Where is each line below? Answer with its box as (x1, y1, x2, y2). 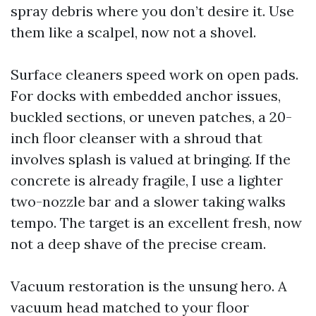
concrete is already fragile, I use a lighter (11, 171, 283, 189)
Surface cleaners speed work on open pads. (11, 66, 298, 83)
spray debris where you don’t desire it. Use (11, 2, 294, 20)
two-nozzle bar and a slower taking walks (11, 193, 286, 210)
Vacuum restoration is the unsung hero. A (11, 277, 287, 295)
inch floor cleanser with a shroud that (11, 129, 262, 147)
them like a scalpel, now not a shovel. (11, 23, 256, 41)
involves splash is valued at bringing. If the (11, 150, 291, 168)
